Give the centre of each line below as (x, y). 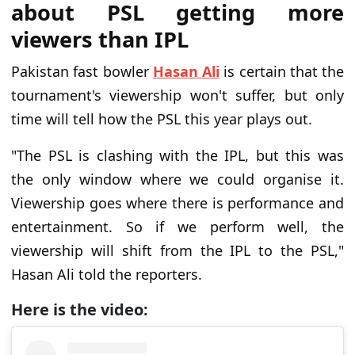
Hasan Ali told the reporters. (107, 275)
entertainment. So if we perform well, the (177, 227)
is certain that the (282, 72)
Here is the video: (80, 310)
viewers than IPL (100, 40)
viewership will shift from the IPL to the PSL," (177, 251)
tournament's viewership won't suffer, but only (177, 95)
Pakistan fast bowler (82, 72)
